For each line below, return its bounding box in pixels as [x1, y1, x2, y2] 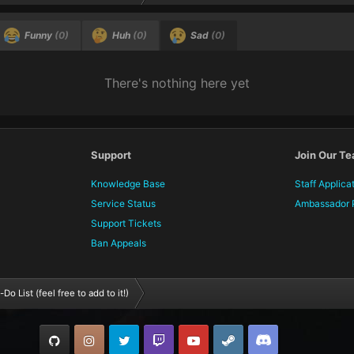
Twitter [145, 333, 176, 346]
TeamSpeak [284, 333, 337, 346]
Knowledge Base [91, 177, 166, 190]
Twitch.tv [179, 333, 221, 346]
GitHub [75, 333, 107, 346]
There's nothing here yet [104, 75, 250, 91]
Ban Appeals [91, 236, 147, 249]
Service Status [91, 197, 156, 209]
